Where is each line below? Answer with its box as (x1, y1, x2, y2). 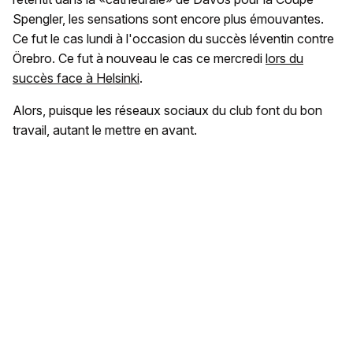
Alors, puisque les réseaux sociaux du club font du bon (13, 102, 322, 119)
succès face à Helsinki (13, 70, 139, 87)
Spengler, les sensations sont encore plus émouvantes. (13, 11, 324, 28)
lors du (266, 50, 303, 67)
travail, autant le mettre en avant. (13, 122, 197, 139)
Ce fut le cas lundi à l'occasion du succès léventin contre (13, 31, 334, 47)
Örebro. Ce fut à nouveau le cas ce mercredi (13, 50, 266, 67)
